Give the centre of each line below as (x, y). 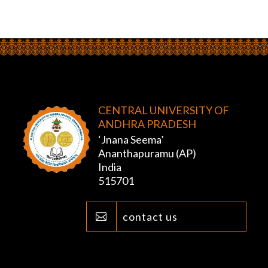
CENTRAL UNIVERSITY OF (163, 110)
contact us (150, 217)
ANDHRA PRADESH (147, 124)
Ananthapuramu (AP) (147, 153)
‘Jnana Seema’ (131, 140)
